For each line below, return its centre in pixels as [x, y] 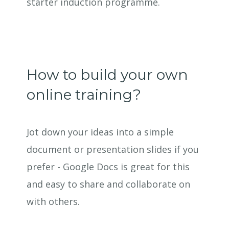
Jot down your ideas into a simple [100, 132]
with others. [53, 201]
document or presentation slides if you [113, 149]
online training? [88, 95]
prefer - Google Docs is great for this [108, 167]
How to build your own [108, 75]
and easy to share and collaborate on [109, 184]
